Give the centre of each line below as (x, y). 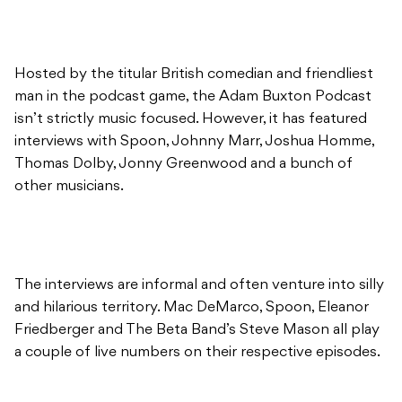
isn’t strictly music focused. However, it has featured (191, 120)
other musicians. (69, 187)
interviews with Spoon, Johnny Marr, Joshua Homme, (194, 142)
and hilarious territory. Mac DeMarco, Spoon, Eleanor (192, 308)
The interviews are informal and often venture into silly (199, 286)
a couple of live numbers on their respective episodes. (197, 353)
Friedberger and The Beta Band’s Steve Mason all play (197, 331)
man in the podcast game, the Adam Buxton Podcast (193, 97)
